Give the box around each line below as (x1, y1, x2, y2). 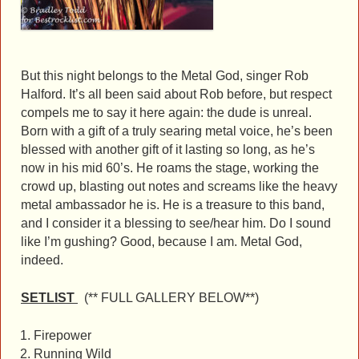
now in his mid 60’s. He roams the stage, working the (21, 161, 319, 175)
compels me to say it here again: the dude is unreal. (21, 106, 312, 120)
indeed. (21, 253, 63, 268)
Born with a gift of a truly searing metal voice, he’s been (21, 124, 333, 139)
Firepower (33, 329, 91, 343)
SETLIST (21, 291, 78, 305)
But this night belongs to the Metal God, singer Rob (21, 69, 309, 83)
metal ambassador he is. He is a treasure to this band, (21, 198, 325, 212)
